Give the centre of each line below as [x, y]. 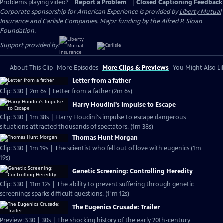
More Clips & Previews [135, 68]
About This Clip [31, 68]
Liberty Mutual [200, 12]
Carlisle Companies [69, 21]
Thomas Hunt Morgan [105, 138]
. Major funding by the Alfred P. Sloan [149, 21]
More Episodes [77, 68]
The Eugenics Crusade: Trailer [116, 207]
